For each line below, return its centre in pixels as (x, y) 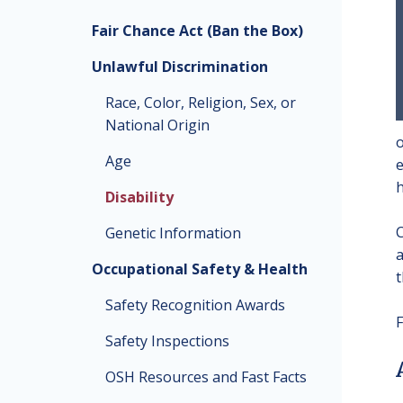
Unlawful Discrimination (180, 67)
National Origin (157, 125)
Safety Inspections (167, 341)
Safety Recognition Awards (195, 305)
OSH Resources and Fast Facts (206, 377)
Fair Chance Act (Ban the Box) (197, 31)
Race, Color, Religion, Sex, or (201, 103)
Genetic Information (173, 233)
